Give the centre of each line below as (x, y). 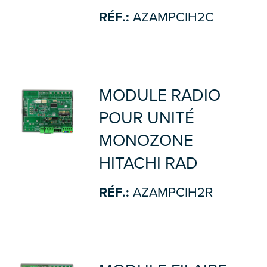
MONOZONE (146, 140)
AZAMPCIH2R (171, 192)
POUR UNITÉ (146, 118)
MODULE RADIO (159, 95)
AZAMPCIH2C (171, 17)
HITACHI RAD (148, 163)
